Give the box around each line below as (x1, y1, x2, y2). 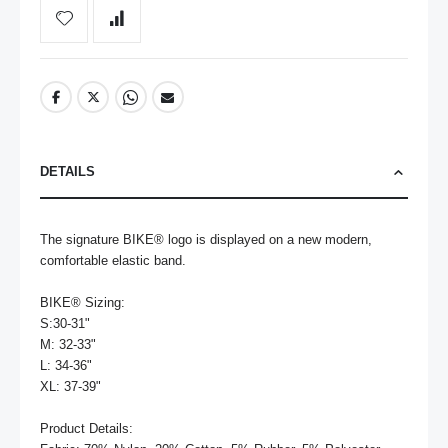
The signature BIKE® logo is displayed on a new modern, (40, 232, 372, 248)
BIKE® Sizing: (40, 295, 125, 311)
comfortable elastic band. (40, 253, 186, 269)
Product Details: (40, 421, 133, 437)
